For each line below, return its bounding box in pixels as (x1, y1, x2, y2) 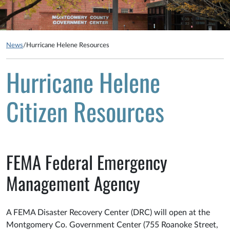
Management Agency (6, 170, 144, 197)
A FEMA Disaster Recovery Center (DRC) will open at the (6, 208, 210, 217)
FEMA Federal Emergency (6, 149, 167, 176)
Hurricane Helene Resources (26, 42, 109, 49)
